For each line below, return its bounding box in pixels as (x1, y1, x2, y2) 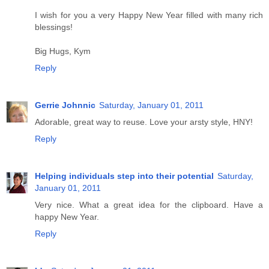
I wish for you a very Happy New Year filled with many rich (35, 10, 263, 20)
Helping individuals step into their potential (35, 171, 214, 181)
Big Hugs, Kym (35, 46, 91, 56)
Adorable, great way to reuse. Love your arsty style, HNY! (35, 117, 253, 127)
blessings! (35, 22, 73, 32)
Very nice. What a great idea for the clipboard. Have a (35, 200, 263, 210)
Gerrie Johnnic (35, 100, 95, 110)
